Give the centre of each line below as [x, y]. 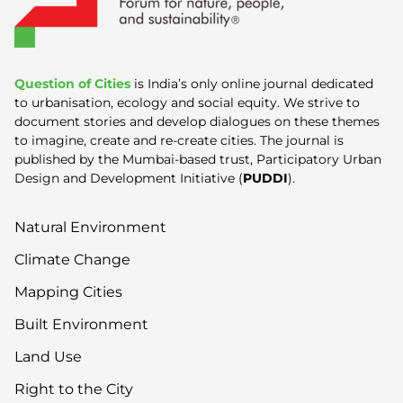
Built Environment [81, 324]
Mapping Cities [68, 291]
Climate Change [72, 259]
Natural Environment [90, 227]
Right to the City [74, 389]
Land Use [48, 356]
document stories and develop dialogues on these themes [197, 121]
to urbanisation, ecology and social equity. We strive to [187, 102]
